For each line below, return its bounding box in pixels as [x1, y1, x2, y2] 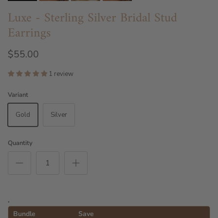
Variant [8, 91, 28, 99]
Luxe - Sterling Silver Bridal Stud [8, 7, 177, 29]
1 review [49, 70, 73, 78]
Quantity [8, 139, 33, 147]
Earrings [8, 22, 51, 44]
